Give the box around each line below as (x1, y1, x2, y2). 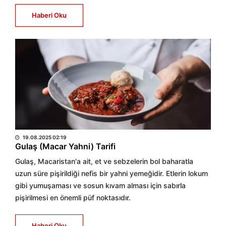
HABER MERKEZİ (15, 120, 79, 130)
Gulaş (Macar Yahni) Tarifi (15, 141, 116, 151)
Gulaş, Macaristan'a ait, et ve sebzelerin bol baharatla (15, 157, 193, 165)
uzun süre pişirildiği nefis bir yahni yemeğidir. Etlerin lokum (15, 169, 208, 178)
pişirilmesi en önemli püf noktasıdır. (15, 193, 131, 202)
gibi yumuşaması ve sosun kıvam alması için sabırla (15, 181, 186, 190)
